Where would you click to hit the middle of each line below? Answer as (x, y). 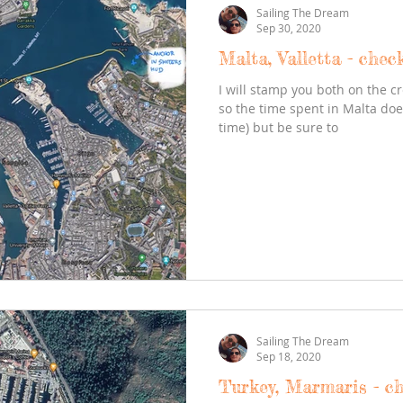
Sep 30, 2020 (289, 28)
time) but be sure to (278, 127)
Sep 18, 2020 (289, 356)
